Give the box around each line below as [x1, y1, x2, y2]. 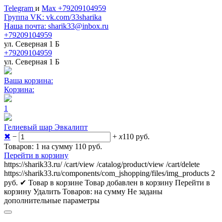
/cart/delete [166, 160, 200, 168]
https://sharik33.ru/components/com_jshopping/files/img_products [4, 169, 209, 177]
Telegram [4, 4, 35, 12]
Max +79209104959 [42, 4, 106, 12]
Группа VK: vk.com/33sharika [4, 13, 102, 21]
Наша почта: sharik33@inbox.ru [4, 22, 109, 30]
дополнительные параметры [4, 196, 100, 205]
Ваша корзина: [4, 76, 53, 85]
